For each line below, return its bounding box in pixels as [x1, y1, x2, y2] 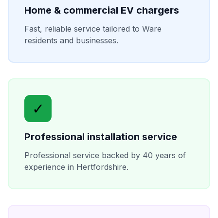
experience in [24, 162, 76, 172]
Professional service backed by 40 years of [24, 150, 186, 161]
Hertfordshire [76, 162, 127, 172]
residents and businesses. [24, 36, 118, 46]
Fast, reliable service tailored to [24, 24, 142, 34]
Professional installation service [24, 131, 177, 143]
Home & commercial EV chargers [24, 4, 179, 17]
